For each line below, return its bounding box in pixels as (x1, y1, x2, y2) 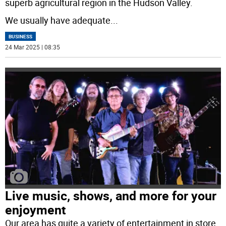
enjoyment (5, 201, 66, 218)
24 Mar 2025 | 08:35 (5, 42, 61, 51)
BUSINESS (9, 32, 33, 40)
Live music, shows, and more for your (5, 187, 217, 204)
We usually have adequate (5, 14, 111, 26)
